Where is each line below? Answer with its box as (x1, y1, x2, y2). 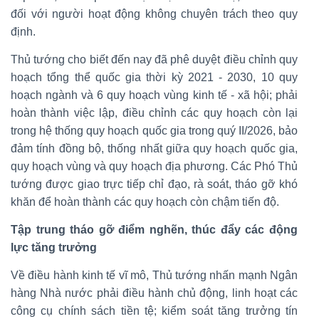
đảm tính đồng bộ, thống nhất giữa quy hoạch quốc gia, (11, 142, 298, 155)
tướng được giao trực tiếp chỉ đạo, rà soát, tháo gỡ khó (11, 178, 298, 191)
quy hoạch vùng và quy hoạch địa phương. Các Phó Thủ (11, 160, 298, 173)
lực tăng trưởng (11, 241, 97, 254)
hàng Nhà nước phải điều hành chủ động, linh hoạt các (11, 287, 298, 300)
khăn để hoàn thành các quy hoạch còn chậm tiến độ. (11, 196, 279, 209)
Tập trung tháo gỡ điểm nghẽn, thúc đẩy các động (11, 224, 298, 236)
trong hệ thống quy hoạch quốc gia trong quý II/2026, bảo (11, 125, 298, 137)
